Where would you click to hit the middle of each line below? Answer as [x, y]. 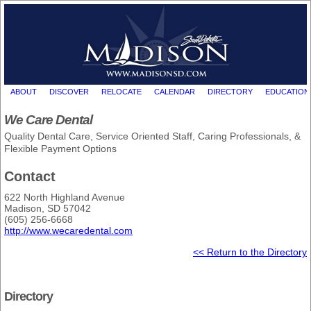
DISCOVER [69, 91]
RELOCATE [121, 91]
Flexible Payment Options [60, 149]
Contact [30, 177]
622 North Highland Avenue [65, 197]
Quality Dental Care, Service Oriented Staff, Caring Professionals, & [152, 136]
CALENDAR [174, 91]
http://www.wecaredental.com [68, 231]
